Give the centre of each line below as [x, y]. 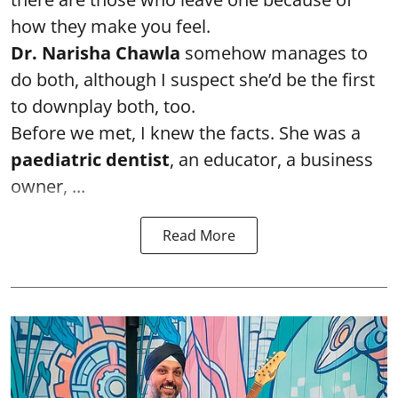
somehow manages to [274, 52]
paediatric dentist [90, 159]
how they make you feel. [111, 26]
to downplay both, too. [103, 106]
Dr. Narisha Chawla [96, 52]
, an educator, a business [271, 159]
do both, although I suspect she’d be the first [193, 79]
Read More [199, 235]
